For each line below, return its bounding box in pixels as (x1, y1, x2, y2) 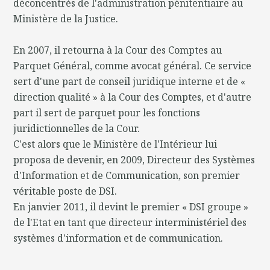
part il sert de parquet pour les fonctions (13, 106, 201, 120)
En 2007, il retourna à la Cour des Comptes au (13, 43, 222, 57)
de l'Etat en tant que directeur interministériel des (13, 216, 247, 230)
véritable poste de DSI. (13, 184, 118, 198)
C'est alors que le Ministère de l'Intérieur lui (13, 137, 218, 151)
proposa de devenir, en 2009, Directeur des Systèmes (13, 153, 256, 167)
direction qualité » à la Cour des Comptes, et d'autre (13, 90, 252, 104)
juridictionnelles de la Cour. (13, 122, 140, 136)
